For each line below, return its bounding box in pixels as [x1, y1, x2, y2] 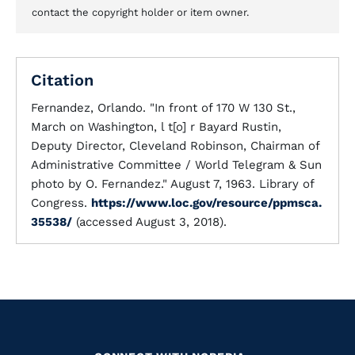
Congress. [31, 196, 91, 210]
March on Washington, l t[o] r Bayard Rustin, [31, 120, 281, 134]
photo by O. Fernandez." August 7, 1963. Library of [31, 177, 314, 191]
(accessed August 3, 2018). [72, 215, 227, 229]
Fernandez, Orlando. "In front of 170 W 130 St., [31, 101, 296, 115]
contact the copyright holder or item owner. [32, 6, 249, 18]
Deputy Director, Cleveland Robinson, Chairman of [31, 139, 319, 153]
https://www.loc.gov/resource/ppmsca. [91, 196, 322, 210]
